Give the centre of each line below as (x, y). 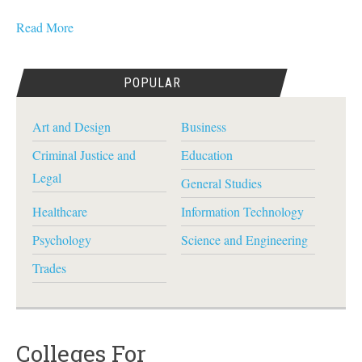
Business (203, 126)
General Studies (221, 183)
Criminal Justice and (84, 155)
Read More (45, 27)
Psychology (62, 240)
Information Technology (242, 211)
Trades (49, 268)
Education (206, 155)
